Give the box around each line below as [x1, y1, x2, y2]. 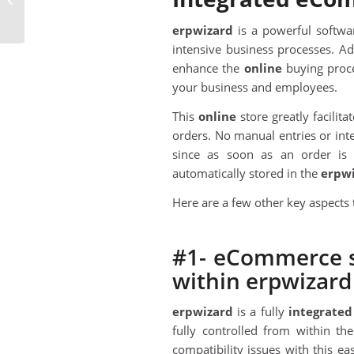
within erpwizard [172, 265, 352, 296]
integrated [288, 303, 352, 320]
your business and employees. [172, 79, 337, 96]
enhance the [172, 60, 244, 77]
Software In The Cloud [28, 9, 131, 23]
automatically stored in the [172, 164, 321, 181]
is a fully [233, 303, 288, 320]
